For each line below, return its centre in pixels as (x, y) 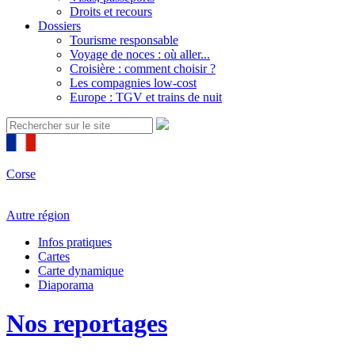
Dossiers (59, 26)
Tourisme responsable (124, 40)
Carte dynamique (81, 271)
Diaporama (66, 285)
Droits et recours (111, 11)
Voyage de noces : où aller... (140, 54)
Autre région (38, 215)
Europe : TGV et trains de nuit (146, 97)
